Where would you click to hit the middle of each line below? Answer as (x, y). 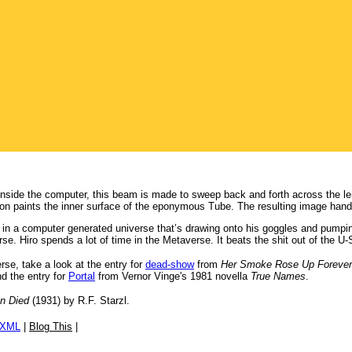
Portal (82, 276)
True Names (278, 276)
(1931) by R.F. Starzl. (79, 301)
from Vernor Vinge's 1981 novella (173, 276)
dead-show (170, 264)
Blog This (51, 326)
